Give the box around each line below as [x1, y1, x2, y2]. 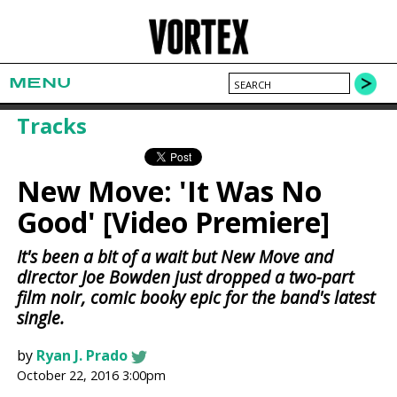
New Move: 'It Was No [17, 172, 323, 211]
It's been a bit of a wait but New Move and [17, 245, 334, 269]
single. [17, 306, 66, 331]
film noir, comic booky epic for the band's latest [17, 285, 376, 310]
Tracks [17, 110, 88, 140]
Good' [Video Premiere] [17, 203, 331, 242]
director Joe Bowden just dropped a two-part [17, 265, 354, 290]
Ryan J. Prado [36, 346, 128, 366]
